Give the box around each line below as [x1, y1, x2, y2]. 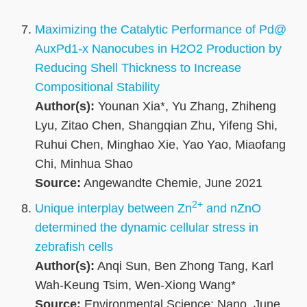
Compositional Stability [35, 80, 160, 95]
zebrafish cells [35, 240, 113, 254]
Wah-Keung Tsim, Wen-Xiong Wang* [35, 278, 236, 293]
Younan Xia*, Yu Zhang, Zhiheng [95, 99, 276, 114]
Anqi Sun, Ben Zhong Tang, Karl [95, 259, 273, 273]
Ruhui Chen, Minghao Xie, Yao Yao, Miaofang [35, 138, 286, 152]
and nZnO [203, 201, 261, 216]
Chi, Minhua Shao [35, 157, 133, 171]
